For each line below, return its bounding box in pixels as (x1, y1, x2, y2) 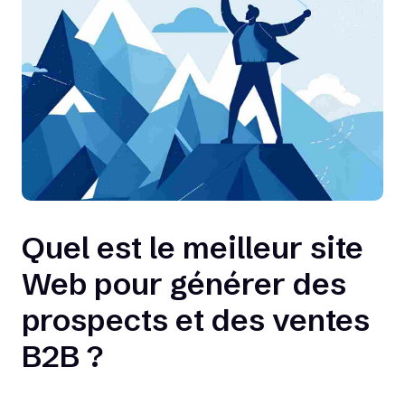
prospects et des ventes (22, 301, 370, 340)
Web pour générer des (22, 265, 346, 304)
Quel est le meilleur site (22, 229, 363, 268)
